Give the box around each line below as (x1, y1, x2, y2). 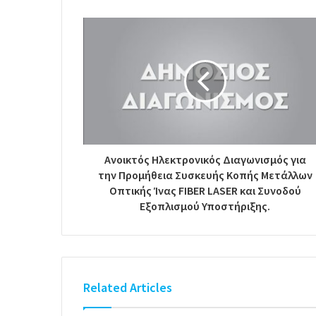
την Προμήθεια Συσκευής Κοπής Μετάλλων (97, 168, 312, 183)
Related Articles (83, 279, 172, 296)
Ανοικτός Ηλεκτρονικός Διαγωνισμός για (104, 152, 306, 167)
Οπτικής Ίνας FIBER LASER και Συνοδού (109, 183, 301, 198)
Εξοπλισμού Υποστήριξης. (140, 199, 270, 214)
